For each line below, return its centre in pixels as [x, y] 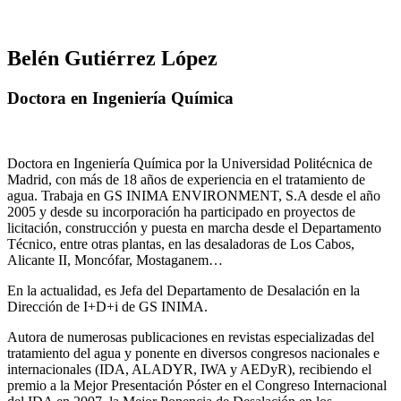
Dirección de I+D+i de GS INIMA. [107, 307]
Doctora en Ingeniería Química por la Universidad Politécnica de [190, 164]
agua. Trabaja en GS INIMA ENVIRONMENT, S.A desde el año [194, 196]
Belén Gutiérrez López [112, 59]
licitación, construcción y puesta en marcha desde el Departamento [194, 228]
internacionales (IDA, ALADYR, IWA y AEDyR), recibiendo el [189, 370]
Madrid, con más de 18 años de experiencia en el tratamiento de [186, 180]
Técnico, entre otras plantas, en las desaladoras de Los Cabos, [181, 244]
